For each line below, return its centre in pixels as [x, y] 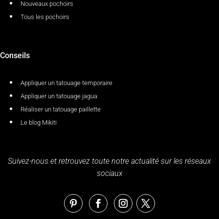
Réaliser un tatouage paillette [61, 109]
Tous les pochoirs [45, 17]
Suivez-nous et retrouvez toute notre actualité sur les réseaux [109, 161]
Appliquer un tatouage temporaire [66, 83]
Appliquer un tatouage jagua [59, 96]
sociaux [109, 173]
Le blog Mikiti [39, 122]
